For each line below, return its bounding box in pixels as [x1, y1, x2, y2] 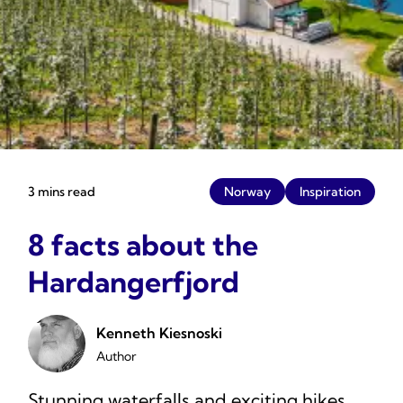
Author [96, 347, 136, 364]
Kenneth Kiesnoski [96, 323, 222, 342]
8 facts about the [28, 227, 258, 263]
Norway [224, 184, 271, 200]
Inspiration [300, 184, 361, 200]
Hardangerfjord [28, 264, 239, 300]
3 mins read [28, 183, 95, 200]
